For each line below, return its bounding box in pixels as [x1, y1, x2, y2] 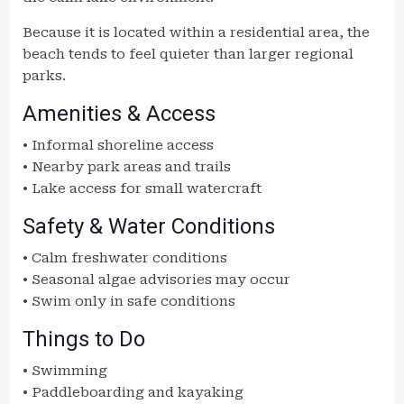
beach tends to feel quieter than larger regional [23, 46, 353, 62]
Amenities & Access [23, 101, 216, 126]
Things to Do [23, 326, 145, 352]
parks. [23, 68, 66, 84]
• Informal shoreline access [23, 137, 214, 153]
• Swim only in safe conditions [23, 293, 235, 309]
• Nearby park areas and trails [23, 159, 231, 175]
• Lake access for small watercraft [23, 180, 262, 197]
